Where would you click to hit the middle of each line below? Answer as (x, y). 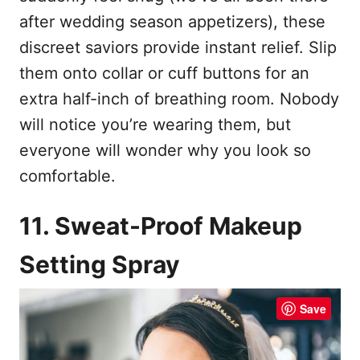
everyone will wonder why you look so (165, 150)
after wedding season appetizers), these (172, 21)
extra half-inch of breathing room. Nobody (179, 98)
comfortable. (67, 176)
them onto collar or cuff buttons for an (164, 73)
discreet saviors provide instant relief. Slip (178, 47)
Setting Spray (100, 264)
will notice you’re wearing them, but (155, 124)
